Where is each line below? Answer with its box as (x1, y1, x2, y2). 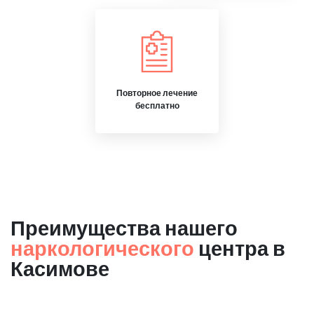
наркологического (11, 235, 194, 260)
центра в (194, 235, 285, 260)
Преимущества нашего (11, 215, 238, 240)
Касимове (11, 256, 109, 280)
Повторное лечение (116, 88, 198, 98)
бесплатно (135, 100, 179, 111)
